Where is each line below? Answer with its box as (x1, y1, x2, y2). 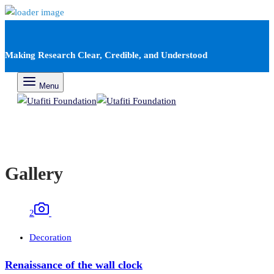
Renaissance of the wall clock (5, 258, 143, 271)
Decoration (29, 232, 72, 243)
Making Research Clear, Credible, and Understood (5, 50, 207, 60)
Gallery (5, 163, 63, 184)
